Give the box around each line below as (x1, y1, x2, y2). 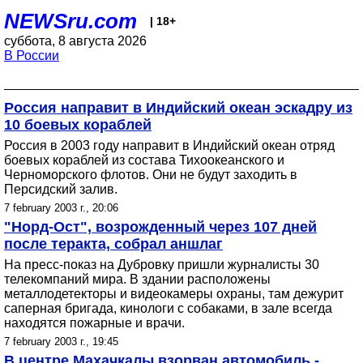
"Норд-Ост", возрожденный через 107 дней (4, 219, 317, 235)
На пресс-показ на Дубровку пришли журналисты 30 (4, 258, 319, 271)
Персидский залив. (4, 182, 117, 196)
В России (4, 49, 59, 62)
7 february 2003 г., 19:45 (4, 335, 118, 348)
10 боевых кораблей (4, 117, 152, 133)
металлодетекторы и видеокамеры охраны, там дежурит (4, 287, 344, 301)
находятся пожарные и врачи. (4, 316, 185, 330)
